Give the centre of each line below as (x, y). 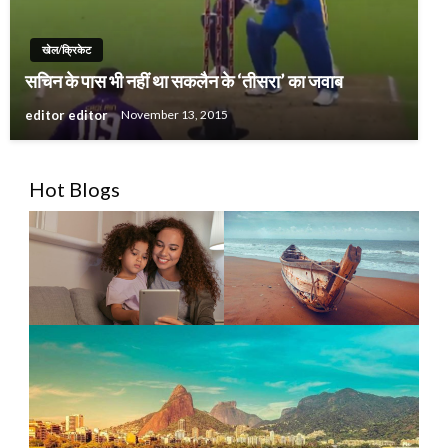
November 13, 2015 (174, 115)
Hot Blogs (74, 188)
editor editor (68, 114)
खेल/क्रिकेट (66, 49)
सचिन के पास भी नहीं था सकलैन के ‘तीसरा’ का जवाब (184, 80)
